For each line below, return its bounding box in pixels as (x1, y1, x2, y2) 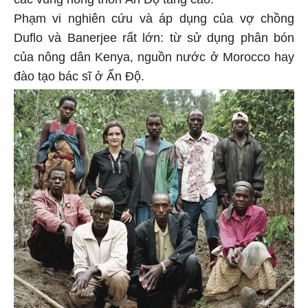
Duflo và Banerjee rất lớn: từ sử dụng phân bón (14, 28, 294, 43)
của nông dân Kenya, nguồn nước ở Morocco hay (14, 47, 294, 62)
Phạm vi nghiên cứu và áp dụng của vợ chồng (14, 9, 294, 23)
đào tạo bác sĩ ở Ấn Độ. (14, 67, 144, 81)
